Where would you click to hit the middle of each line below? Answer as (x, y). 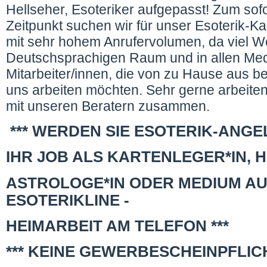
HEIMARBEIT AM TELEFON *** (132, 226)
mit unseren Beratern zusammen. (108, 107)
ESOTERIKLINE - (68, 200)
